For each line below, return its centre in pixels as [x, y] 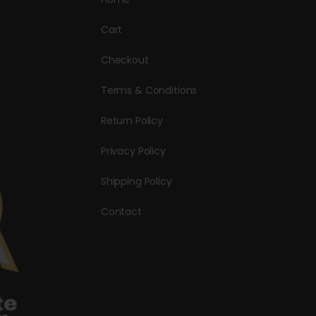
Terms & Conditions [149, 90]
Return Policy [132, 120]
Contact [121, 211]
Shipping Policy [136, 181]
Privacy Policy [133, 151]
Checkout [124, 60]
